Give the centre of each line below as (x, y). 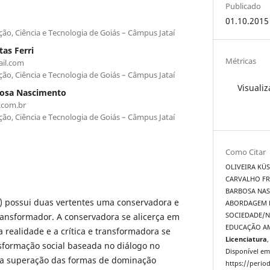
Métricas (241, 61)
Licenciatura (246, 240)
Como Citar (246, 152)
